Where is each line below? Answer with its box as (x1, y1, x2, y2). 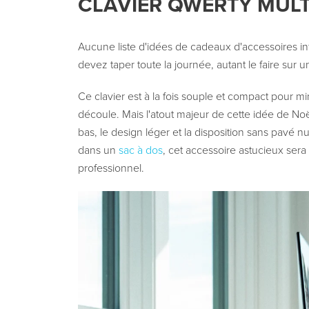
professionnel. (77, 161, 144, 176)
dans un (77, 143, 119, 158)
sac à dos (118, 143, 163, 158)
